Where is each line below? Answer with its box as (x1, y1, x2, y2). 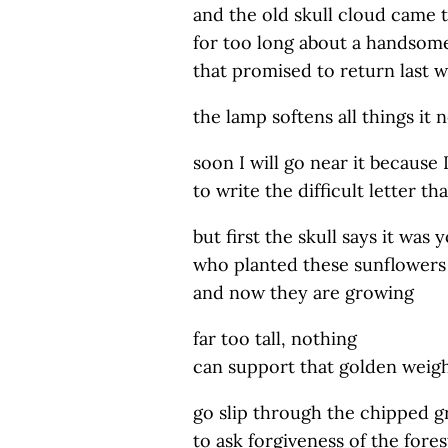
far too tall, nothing (193, 327, 357, 350)
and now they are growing (193, 281, 414, 304)
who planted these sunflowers (193, 253, 446, 276)
